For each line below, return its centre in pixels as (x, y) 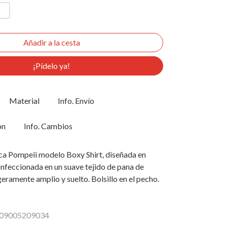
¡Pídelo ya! (51, 65)
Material (24, 100)
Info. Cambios (48, 126)
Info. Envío (76, 100)
